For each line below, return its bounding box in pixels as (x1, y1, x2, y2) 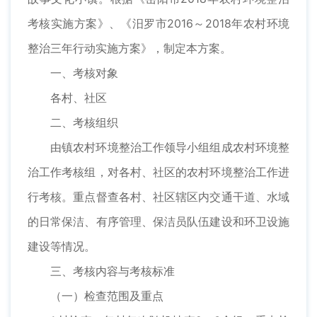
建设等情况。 (28, 239, 96, 254)
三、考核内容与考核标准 (50, 264, 175, 279)
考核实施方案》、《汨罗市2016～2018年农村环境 (28, 16, 289, 31)
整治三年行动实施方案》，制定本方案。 (28, 41, 231, 56)
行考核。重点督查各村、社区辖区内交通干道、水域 (28, 190, 289, 204)
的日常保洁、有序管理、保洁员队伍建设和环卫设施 (28, 214, 289, 229)
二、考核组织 (50, 115, 118, 130)
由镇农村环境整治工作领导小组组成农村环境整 (50, 140, 289, 155)
